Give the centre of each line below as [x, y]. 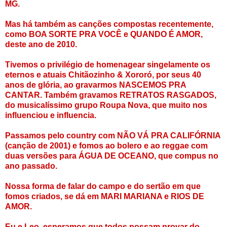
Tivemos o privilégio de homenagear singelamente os [108, 65]
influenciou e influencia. [51, 116]
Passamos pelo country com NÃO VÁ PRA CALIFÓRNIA [113, 136]
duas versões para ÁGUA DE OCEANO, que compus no [112, 156]
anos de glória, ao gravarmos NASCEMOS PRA [96, 85]
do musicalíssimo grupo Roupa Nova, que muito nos [106, 105]
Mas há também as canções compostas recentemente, [109, 24]
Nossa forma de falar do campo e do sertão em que [103, 186]
